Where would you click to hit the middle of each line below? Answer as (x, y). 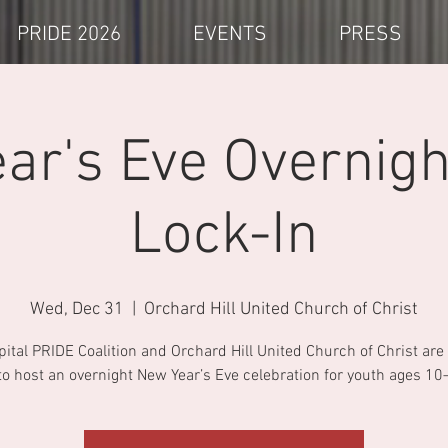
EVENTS (230, 34)
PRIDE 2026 (69, 34)
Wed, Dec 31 (77, 309)
